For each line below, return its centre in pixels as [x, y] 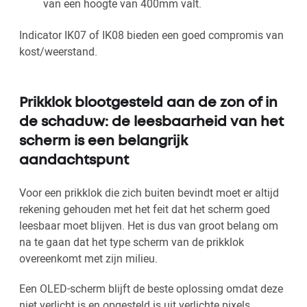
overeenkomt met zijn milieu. [88, 258]
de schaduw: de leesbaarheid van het [151, 122]
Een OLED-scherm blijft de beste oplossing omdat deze [151, 288]
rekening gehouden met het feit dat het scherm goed [145, 209]
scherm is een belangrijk [103, 141]
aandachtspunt [74, 160]
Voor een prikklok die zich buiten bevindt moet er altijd [149, 192]
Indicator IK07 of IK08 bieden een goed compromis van [151, 35]
